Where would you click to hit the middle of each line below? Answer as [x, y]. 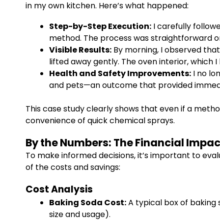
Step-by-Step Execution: [100, 26]
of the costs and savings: [73, 167]
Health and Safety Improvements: [120, 73]
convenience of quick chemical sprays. [100, 121]
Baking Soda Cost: [88, 203]
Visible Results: [80, 50]
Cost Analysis [59, 189]
